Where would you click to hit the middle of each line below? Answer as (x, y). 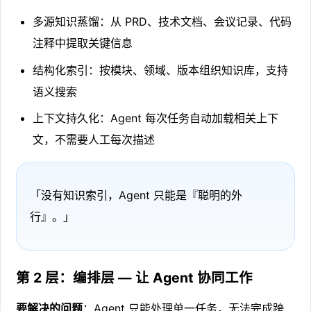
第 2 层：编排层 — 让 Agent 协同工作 (135, 277)
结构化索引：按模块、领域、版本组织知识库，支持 (161, 70)
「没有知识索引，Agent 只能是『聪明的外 (136, 195)
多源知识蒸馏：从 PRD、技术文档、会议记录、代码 (162, 22)
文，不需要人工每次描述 (94, 139)
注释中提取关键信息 (83, 43)
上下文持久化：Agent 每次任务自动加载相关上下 (156, 118)
